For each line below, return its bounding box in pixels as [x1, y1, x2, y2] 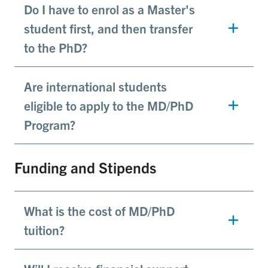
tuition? [24, 222, 65, 238]
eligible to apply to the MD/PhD [24, 98, 193, 114]
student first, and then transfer [24, 20, 193, 36]
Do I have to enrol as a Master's [24, 1, 195, 17]
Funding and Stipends [14, 158, 156, 177]
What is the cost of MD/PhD [24, 203, 175, 219]
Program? [24, 117, 75, 133]
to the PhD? [24, 39, 87, 56]
